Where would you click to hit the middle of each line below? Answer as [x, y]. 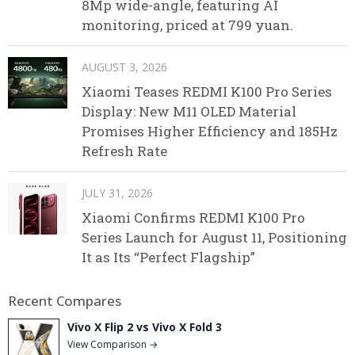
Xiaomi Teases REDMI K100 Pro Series [207, 91]
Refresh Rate [124, 151]
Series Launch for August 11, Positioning [214, 237]
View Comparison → [113, 344]
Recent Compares [65, 300]
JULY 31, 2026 [117, 193]
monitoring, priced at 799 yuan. [187, 25]
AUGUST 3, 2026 [124, 67]
